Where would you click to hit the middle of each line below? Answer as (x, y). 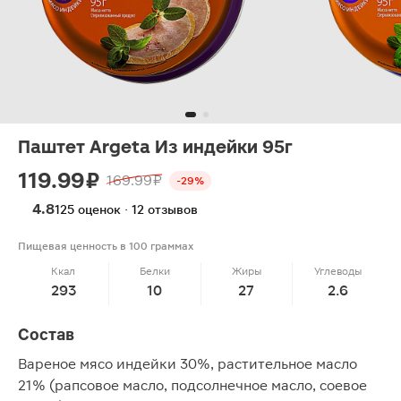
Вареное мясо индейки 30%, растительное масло (188, 364)
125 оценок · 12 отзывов (126, 209)
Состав (46, 334)
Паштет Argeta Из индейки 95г (155, 147)
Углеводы (337, 271)
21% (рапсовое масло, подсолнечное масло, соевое (192, 385)
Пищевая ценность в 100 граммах (106, 246)
